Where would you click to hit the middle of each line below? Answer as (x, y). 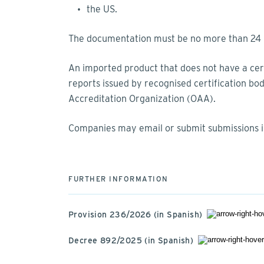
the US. (102, 9)
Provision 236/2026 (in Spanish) (136, 215)
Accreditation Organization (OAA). (142, 99)
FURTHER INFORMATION (118, 179)
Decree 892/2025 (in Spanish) (131, 241)
